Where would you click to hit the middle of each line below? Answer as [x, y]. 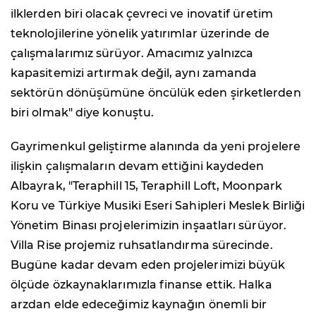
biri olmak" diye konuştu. [83, 112]
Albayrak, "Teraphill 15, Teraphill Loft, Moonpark [146, 186]
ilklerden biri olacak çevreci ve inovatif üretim [142, 13]
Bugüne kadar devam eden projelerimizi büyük [148, 265]
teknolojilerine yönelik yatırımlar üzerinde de [140, 33]
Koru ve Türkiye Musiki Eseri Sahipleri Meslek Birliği [158, 205]
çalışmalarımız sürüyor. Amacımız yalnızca [132, 53]
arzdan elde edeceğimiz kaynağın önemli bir [139, 304]
